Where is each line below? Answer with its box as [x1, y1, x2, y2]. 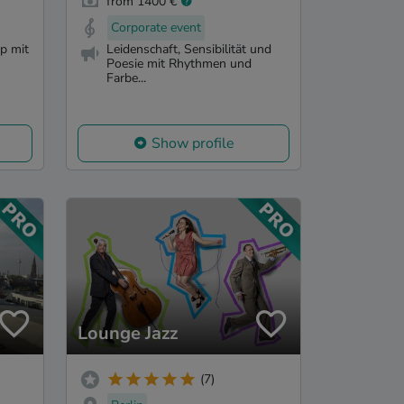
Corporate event [111, 18, 201, 36]
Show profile [151, 133, 234, 153]
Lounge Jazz [78, 320, 178, 345]
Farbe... [106, 69, 146, 87]
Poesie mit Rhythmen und [106, 55, 252, 73]
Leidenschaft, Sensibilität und [106, 41, 271, 59]
